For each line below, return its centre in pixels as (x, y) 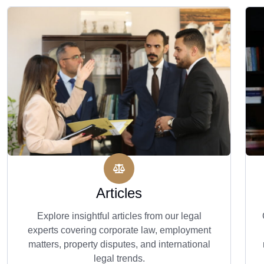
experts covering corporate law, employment (119, 230)
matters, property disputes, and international (119, 244)
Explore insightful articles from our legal (119, 216)
